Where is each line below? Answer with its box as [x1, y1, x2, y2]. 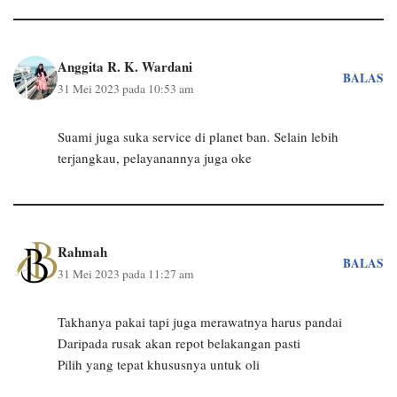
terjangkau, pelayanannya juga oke [58, 149, 252, 167]
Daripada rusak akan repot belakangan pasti [58, 334, 300, 352]
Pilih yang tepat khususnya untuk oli [58, 355, 260, 373]
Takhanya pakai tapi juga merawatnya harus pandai [58, 313, 342, 331]
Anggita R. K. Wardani [58, 57, 192, 76]
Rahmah [58, 242, 107, 261]
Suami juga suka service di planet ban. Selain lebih [58, 128, 339, 145]
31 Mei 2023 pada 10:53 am [58, 81, 194, 97]
